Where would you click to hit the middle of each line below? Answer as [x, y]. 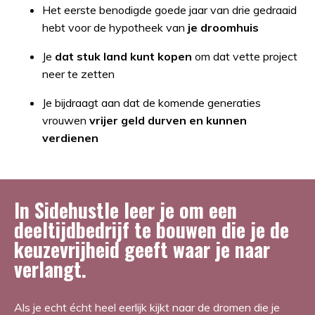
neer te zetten [78, 74]
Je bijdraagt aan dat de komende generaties [152, 103]
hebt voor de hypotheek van [114, 28]
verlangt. [50, 269]
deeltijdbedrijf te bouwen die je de [152, 230]
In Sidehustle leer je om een [126, 210]
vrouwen [64, 121]
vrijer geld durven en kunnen [168, 121]
